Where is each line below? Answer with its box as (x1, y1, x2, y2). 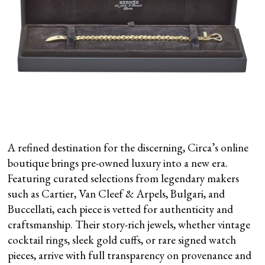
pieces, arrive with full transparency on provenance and (8, 247, 252, 263)
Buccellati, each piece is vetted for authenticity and (8, 201, 234, 216)
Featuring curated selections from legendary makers (8, 170, 240, 186)
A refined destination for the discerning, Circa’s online (8, 140, 249, 155)
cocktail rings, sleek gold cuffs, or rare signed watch (8, 232, 237, 247)
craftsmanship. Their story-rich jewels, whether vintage (8, 216, 251, 232)
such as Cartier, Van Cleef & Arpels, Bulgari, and (8, 186, 225, 201)
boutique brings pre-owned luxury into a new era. (8, 155, 228, 170)
